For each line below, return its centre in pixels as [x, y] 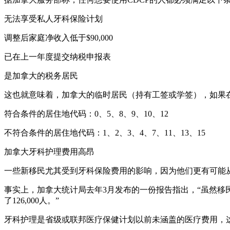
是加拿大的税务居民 [41, 75]
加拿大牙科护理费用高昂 [49, 151]
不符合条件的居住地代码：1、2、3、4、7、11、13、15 [105, 132]
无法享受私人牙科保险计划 [53, 18]
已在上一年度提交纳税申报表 [57, 56]
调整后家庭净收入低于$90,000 [59, 37]
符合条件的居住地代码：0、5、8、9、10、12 [86, 113]
